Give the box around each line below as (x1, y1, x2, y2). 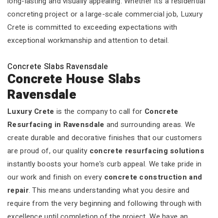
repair (7, 185, 29, 196)
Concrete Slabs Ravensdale (7, 61, 109, 73)
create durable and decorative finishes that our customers (7, 132, 202, 143)
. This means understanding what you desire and (28, 185, 190, 196)
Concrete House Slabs (7, 70, 141, 89)
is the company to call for (54, 106, 145, 117)
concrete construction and (104, 172, 202, 182)
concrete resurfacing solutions (89, 145, 204, 156)
